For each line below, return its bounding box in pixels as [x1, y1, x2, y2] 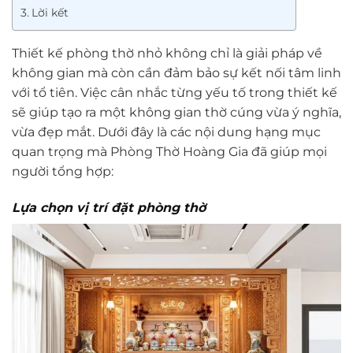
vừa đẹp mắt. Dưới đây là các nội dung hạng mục [12, 124, 321, 139]
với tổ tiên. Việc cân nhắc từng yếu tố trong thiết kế [12, 84, 337, 100]
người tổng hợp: [12, 163, 113, 179]
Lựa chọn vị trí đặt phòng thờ [12, 199, 206, 215]
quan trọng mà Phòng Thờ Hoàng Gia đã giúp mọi [12, 143, 327, 159]
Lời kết [31, 5, 69, 20]
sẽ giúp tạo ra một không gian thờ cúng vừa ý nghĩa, [12, 104, 341, 120]
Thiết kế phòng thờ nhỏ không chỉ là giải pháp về [12, 45, 322, 61]
